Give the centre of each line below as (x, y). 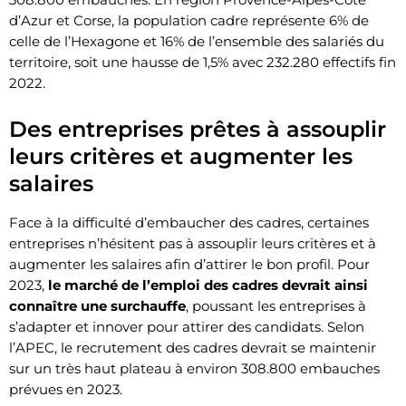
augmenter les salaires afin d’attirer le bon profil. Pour (189, 264)
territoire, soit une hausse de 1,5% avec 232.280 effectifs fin (203, 62)
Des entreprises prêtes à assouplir (198, 129)
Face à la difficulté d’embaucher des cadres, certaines (189, 222)
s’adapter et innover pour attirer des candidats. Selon (187, 326)
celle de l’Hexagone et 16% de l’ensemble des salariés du (197, 41)
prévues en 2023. (66, 389)
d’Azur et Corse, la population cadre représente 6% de (189, 20)
